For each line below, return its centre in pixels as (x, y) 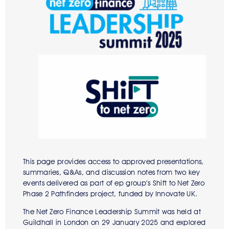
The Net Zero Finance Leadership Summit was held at (112, 212)
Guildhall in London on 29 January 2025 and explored (114, 223)
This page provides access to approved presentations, (113, 162)
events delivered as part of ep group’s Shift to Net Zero (114, 183)
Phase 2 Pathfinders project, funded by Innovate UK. (112, 194)
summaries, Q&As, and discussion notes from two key (111, 173)
